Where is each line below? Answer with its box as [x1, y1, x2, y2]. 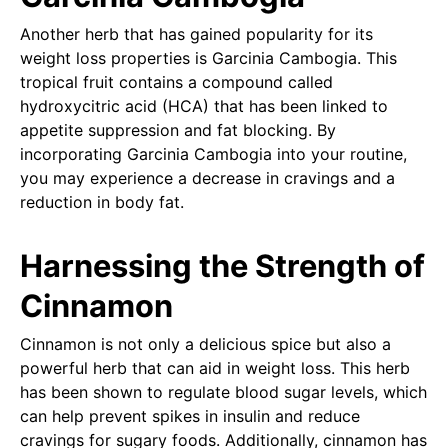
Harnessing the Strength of [20, 246, 425, 284]
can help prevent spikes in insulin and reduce [20, 405, 360, 426]
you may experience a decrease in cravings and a [20, 167, 395, 188]
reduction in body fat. [20, 191, 184, 212]
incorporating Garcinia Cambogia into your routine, [20, 143, 407, 164]
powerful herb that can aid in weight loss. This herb [20, 357, 410, 378]
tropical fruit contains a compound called [20, 71, 333, 92]
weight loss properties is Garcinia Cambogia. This [20, 47, 397, 68]
